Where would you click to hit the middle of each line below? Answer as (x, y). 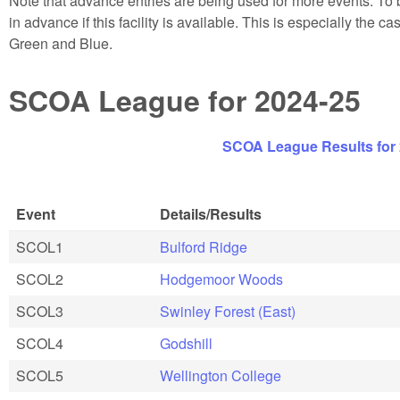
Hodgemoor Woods (221, 279)
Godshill (186, 344)
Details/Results (211, 214)
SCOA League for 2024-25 (185, 100)
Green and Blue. (61, 44)
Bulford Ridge (204, 247)
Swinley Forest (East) (228, 312)
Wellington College (221, 376)
